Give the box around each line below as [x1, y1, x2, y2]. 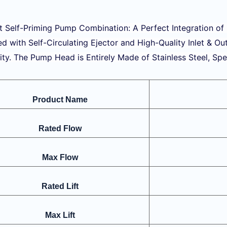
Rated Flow [39, 124, 82, 133]
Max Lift [45, 210, 75, 219]
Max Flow [42, 153, 78, 162]
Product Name [32, 95, 88, 104]
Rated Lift [42, 181, 79, 191]
